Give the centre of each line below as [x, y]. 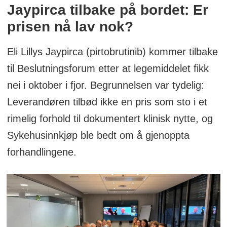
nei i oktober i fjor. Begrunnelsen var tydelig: [105, 85]
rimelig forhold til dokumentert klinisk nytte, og [110, 119]
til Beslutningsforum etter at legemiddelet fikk [108, 69]
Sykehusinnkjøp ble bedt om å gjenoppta [98, 136]
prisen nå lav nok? [70, 27]
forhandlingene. [42, 152]
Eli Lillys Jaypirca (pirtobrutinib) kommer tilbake [112, 52]
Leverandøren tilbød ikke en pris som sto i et [107, 102]
